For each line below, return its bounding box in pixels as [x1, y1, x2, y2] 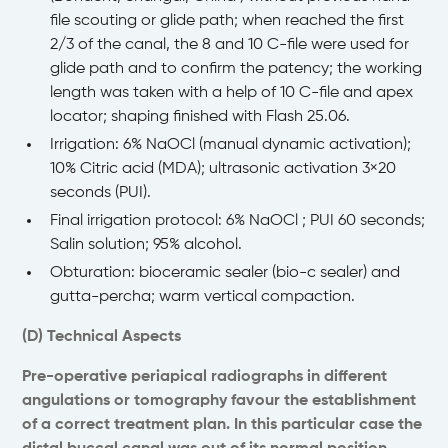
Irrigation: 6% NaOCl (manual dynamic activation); [50, 137, 412, 154]
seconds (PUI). [50, 185, 152, 202]
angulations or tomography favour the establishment [22, 393, 417, 410]
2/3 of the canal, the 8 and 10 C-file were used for [50, 37, 410, 54]
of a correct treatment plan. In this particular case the [22, 417, 423, 434]
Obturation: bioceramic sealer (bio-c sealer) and [50, 265, 401, 282]
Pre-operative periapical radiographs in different [22, 369, 388, 386]
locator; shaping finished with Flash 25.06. [50, 109, 351, 126]
